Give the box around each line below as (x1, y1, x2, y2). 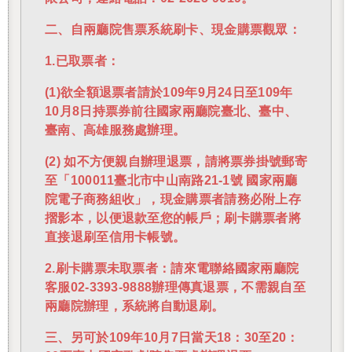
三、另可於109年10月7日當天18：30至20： (45, 331, 299, 345)
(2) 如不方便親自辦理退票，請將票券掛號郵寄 (45, 155, 307, 169)
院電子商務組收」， (45, 192, 160, 207)
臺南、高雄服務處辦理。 (45, 123, 186, 137)
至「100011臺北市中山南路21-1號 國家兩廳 (45, 174, 298, 188)
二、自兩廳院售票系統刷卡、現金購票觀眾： (45, 23, 301, 37)
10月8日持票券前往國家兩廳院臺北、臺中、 (45, 104, 298, 119)
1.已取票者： (45, 54, 120, 68)
